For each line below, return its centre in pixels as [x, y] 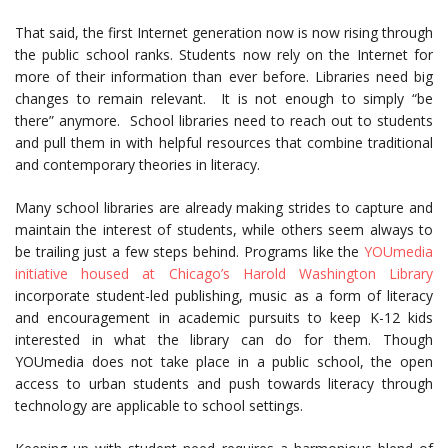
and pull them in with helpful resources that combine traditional [224, 142]
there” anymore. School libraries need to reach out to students [224, 120]
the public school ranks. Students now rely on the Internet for [224, 54]
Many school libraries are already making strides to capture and [224, 207]
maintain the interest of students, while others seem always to [224, 229]
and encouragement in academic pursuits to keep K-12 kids [224, 317]
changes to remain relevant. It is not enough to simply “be [224, 98]
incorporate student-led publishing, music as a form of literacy [224, 295]
